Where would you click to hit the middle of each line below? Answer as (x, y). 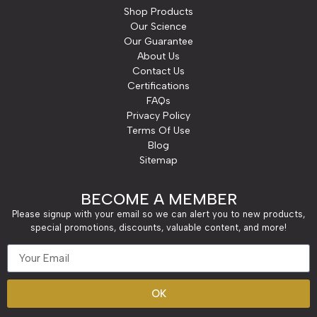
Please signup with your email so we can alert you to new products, (158, 214)
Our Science (158, 26)
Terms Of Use (158, 130)
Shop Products (158, 11)
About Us (158, 56)
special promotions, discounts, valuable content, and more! (158, 228)
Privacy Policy (158, 115)
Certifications (158, 86)
